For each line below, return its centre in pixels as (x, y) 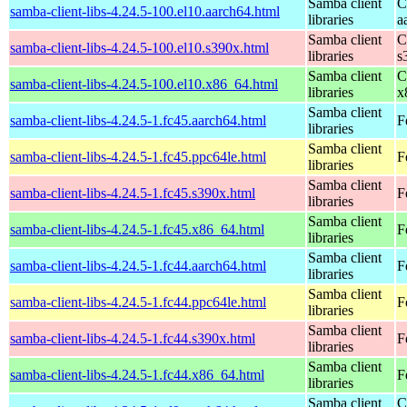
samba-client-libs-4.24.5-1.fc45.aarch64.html (138, 120)
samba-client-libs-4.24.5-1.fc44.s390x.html (133, 338)
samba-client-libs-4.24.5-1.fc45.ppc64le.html (138, 156)
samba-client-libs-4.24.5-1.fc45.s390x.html (133, 193)
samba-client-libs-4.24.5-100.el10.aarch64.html (145, 11)
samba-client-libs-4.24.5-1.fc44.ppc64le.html (138, 302)
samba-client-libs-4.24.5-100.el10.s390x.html (139, 47)
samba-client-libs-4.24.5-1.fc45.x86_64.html (137, 229)
